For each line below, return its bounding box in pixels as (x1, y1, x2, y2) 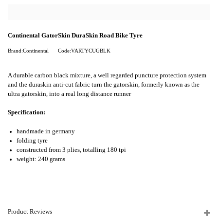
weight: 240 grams (17, 155, 65, 163)
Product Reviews (8, 208, 52, 216)
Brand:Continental (8, 48, 49, 54)
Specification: (8, 109, 45, 116)
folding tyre (17, 137, 48, 144)
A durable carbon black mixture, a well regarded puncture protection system (8, 72, 206, 79)
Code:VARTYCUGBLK (58, 48, 110, 54)
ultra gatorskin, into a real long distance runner (8, 91, 131, 98)
